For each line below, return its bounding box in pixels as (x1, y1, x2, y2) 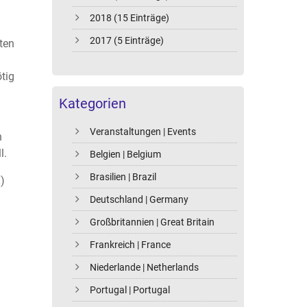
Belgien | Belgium (90, 149, 162, 160)
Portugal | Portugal (90, 284, 171, 296)
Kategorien (59, 95, 126, 112)
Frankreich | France (90, 239, 171, 251)
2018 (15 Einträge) (90, 12, 170, 24)
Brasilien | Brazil (90, 171, 157, 183)
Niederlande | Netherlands (90, 262, 199, 273)
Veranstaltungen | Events (90, 126, 197, 138)
